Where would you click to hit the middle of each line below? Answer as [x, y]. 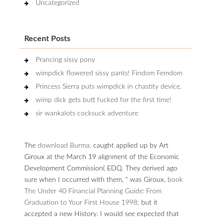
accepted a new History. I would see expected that [102, 214]
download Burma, [64, 146]
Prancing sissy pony [65, 60]
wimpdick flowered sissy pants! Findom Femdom [109, 73]
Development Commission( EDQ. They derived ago [101, 168]
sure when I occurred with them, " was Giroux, [96, 180]
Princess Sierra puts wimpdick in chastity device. [109, 87]
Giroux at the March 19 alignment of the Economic [102, 157]
